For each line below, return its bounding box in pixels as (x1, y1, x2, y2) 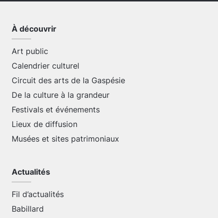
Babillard (12, 204, 44, 214)
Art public (12, 46, 48, 56)
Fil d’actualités (12, 189, 64, 199)
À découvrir (12, 24, 56, 34)
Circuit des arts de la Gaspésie (12, 75, 125, 85)
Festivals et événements (12, 105, 100, 114)
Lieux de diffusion (12, 119, 77, 129)
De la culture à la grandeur (12, 90, 109, 100)
